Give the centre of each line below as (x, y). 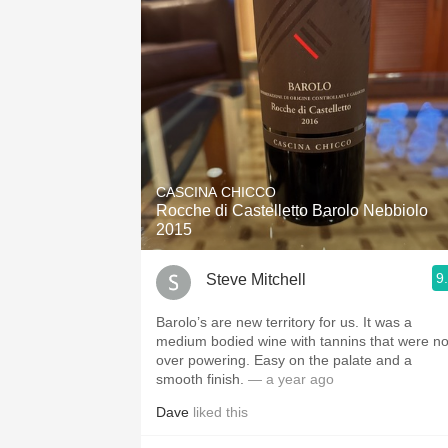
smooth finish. (200, 379)
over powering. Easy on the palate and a (284, 360)
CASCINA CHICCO (216, 192)
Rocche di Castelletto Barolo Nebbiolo (292, 210)
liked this (218, 412)
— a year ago (289, 379)
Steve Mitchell (256, 279)
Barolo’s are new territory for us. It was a (284, 322)
